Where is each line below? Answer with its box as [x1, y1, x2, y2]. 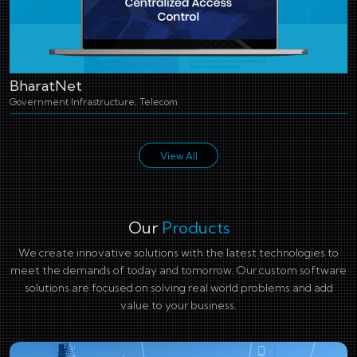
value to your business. [120, 298, 237, 312]
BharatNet [10, 76, 82, 95]
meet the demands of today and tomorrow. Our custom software [10, 263, 347, 277]
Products [161, 218, 229, 237]
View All [159, 149, 198, 162]
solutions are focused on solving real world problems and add [24, 280, 333, 295]
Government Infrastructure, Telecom [10, 96, 178, 108]
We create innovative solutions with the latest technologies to [18, 245, 339, 260]
